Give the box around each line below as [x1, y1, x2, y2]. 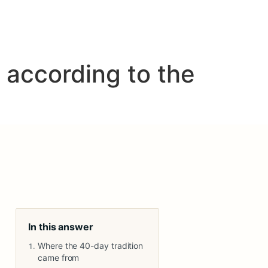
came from [38, 252, 80, 263]
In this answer [28, 221, 93, 233]
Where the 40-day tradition [38, 240, 144, 251]
